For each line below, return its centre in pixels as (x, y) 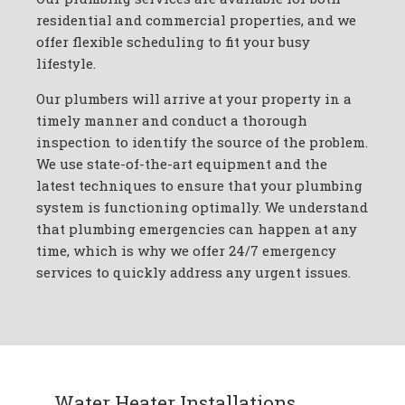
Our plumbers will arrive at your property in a (194, 99)
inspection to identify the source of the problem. (202, 142)
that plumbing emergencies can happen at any (197, 229)
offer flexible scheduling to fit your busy (173, 42)
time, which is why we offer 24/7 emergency (186, 251)
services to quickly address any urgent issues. (193, 273)
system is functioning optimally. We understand (202, 207)
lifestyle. (66, 64)
